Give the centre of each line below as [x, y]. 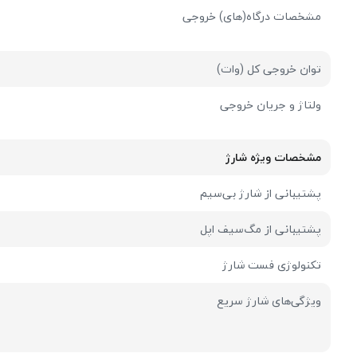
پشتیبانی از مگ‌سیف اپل [261, 229]
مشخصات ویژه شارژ [274, 157]
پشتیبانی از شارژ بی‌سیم [261, 193]
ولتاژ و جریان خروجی [271, 104]
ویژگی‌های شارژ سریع [269, 300]
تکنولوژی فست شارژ [272, 265]
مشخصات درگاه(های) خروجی [252, 16]
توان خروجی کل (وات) [269, 69]
